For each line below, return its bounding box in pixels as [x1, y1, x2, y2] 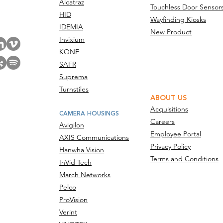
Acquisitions [150, 105, 188, 113]
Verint [59, 208, 77, 217]
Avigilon [59, 120, 84, 129]
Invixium [59, 35, 85, 44]
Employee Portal [150, 129, 201, 138]
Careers [150, 117, 175, 126]
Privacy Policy [150, 142, 191, 151]
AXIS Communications [59, 133, 129, 142]
